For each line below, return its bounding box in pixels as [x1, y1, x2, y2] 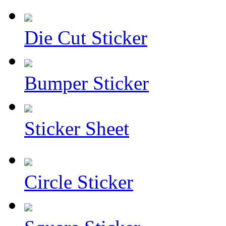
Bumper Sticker [24, 72, 149, 94]
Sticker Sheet [24, 118, 129, 139]
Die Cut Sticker [24, 27, 147, 48]
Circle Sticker [24, 171, 133, 193]
